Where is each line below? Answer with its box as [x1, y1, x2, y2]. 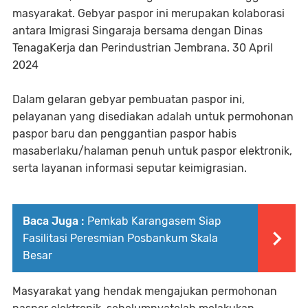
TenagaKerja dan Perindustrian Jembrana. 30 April [12, 41, 273, 54]
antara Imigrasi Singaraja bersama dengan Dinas [12, 24, 263, 37]
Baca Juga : [23, 214, 84, 228]
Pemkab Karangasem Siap [87, 214, 221, 228]
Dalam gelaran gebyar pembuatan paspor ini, [12, 93, 245, 106]
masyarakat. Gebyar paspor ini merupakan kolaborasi [12, 7, 285, 20]
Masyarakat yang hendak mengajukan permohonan [12, 285, 277, 298]
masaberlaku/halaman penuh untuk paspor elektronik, [12, 144, 292, 157]
